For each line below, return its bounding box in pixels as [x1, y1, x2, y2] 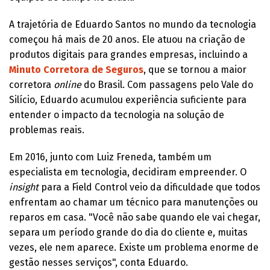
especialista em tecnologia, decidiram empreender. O [9, 166, 246, 178]
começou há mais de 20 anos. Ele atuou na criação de [9, 33, 245, 45]
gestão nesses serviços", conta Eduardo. [9, 256, 188, 268]
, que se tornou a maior [143, 63, 246, 75]
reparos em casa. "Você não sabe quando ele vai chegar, [9, 211, 260, 223]
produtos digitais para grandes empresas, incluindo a [9, 48, 248, 60]
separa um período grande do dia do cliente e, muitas [9, 226, 248, 238]
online [54, 78, 84, 90]
